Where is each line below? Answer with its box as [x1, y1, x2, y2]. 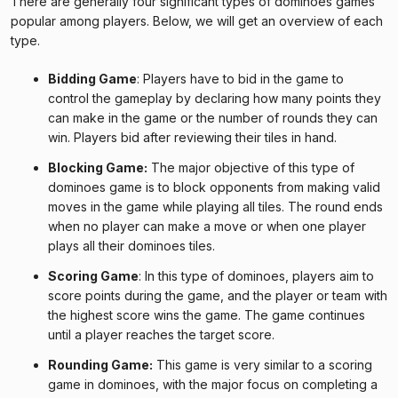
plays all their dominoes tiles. [48, 237, 215, 253]
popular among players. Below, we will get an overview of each [11, 12, 383, 28]
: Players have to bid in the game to [137, 70, 344, 86]
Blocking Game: [48, 159, 147, 175]
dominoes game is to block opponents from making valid [48, 179, 380, 195]
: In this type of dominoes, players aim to [139, 267, 374, 283]
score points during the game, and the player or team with [48, 287, 387, 303]
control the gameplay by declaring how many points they [48, 90, 381, 106]
